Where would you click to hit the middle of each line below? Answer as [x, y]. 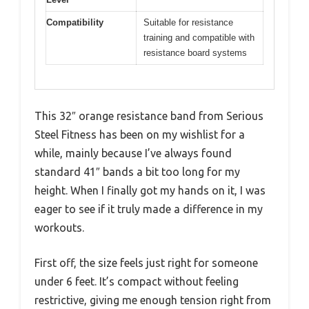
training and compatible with [199, 38]
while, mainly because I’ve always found [133, 153]
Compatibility [75, 23]
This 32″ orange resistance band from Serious [149, 116]
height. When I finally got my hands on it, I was [150, 190]
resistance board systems [195, 53]
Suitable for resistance [188, 23]
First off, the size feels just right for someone [146, 262]
